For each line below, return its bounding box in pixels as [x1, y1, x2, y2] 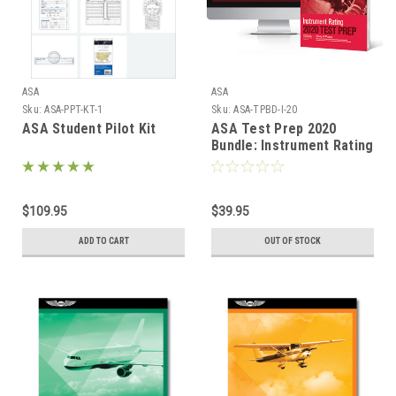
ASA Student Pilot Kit [22, 119, 156, 137]
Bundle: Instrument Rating [211, 136, 374, 154]
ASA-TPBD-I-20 [233, 103, 298, 116]
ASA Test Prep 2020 [211, 119, 337, 137]
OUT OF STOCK [264, 235, 321, 246]
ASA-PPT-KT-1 [44, 103, 103, 116]
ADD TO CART [78, 235, 129, 246]
